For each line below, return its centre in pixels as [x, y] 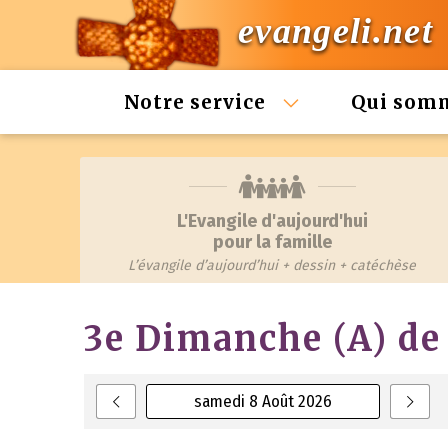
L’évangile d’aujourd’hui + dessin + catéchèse [272, 265]
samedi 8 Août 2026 [263, 401]
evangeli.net [335, 31]
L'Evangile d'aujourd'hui [272, 221]
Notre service [197, 102]
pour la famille [272, 242]
